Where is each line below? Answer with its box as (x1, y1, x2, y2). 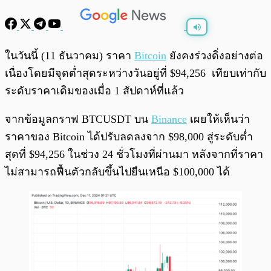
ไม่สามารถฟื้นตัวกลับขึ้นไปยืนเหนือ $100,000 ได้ (5, 166, 236, 178)
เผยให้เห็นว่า (187, 113, 250, 126)
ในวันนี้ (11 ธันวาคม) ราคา (5, 50, 134, 62)
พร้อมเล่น (35, 46, 63, 54)
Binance (151, 113, 187, 126)
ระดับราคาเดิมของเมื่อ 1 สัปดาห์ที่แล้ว (5, 85, 187, 97)
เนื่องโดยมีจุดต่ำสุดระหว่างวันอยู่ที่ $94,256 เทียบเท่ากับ (5, 67, 266, 80)
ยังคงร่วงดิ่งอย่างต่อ (166, 50, 263, 62)
